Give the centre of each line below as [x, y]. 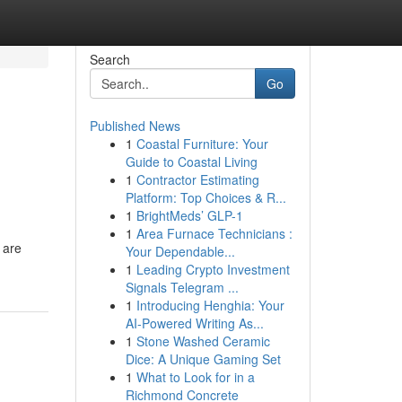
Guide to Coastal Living [191, 162]
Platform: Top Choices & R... [205, 197]
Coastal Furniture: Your [202, 144]
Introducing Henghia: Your [210, 305]
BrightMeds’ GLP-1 [189, 215]
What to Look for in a [195, 377]
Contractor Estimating [197, 179]
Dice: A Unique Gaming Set [203, 359]
